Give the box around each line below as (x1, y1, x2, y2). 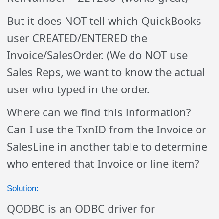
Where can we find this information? (7, 105, 192, 119)
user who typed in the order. (7, 82, 150, 96)
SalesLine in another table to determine (7, 139, 208, 153)
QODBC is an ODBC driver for (7, 201, 155, 216)
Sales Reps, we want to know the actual (7, 65, 206, 79)
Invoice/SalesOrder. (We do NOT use (7, 47, 188, 62)
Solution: (7, 184, 39, 193)
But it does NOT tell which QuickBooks (7, 13, 202, 28)
